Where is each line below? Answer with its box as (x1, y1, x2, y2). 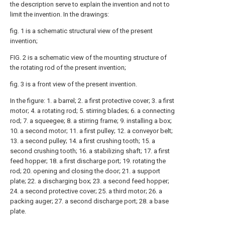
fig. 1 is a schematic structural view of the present (10, 27, 153, 35)
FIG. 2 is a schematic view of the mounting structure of (10, 54, 167, 61)
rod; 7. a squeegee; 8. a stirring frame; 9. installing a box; (10, 117, 172, 125)
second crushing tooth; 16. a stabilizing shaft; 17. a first (10, 147, 170, 155)
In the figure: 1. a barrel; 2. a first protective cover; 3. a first (10, 97, 174, 104)
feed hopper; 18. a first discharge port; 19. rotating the (10, 157, 166, 165)
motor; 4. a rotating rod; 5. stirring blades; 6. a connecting (10, 107, 175, 115)
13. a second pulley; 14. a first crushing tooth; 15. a (10, 137, 155, 145)
